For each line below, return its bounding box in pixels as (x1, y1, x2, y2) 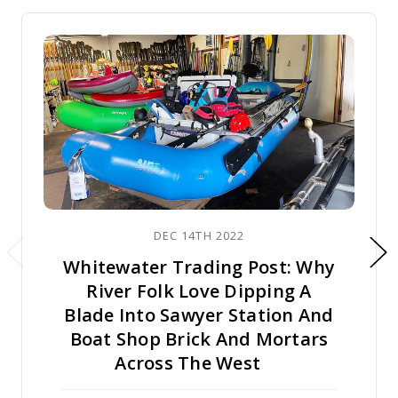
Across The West (115, 350, 261, 375)
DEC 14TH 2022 (154, 227, 244, 243)
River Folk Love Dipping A (86, 278, 312, 303)
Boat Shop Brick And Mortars (69, 326, 329, 351)
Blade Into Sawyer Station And (64, 302, 334, 327)
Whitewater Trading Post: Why (63, 254, 335, 279)
